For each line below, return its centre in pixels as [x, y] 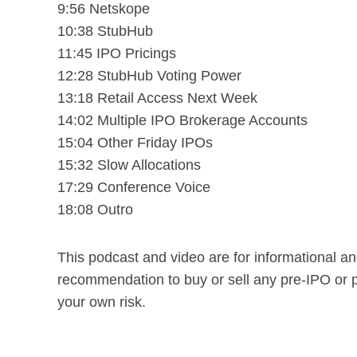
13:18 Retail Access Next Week [157, 98]
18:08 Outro [95, 209]
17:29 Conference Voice [134, 187]
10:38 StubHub [105, 31]
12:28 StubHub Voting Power [149, 75]
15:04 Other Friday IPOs [135, 142]
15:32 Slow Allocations [129, 165]
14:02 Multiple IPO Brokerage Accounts [182, 120]
